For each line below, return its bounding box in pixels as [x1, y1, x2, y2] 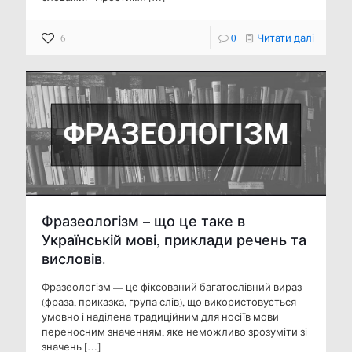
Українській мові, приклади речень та [42, 230, 306, 250]
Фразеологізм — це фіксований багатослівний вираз [42, 280, 302, 295]
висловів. [42, 249, 106, 269]
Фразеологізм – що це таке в [42, 211, 245, 231]
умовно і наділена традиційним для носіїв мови [42, 310, 279, 324]
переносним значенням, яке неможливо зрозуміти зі [42, 324, 307, 339]
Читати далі [257, 30, 314, 45]
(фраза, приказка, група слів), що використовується [42, 295, 296, 310]
